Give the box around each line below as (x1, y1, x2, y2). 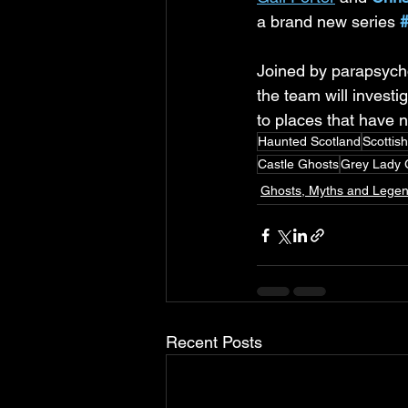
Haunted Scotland (258, 134, 361, 148)
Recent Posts (166, 332, 262, 352)
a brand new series (257, 12, 400, 31)
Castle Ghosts (258, 157, 339, 171)
